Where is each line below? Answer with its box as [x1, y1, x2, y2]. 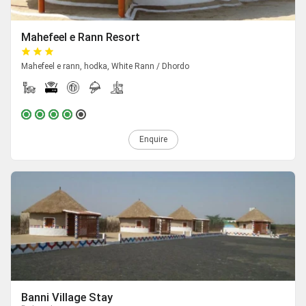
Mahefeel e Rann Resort [21, 31, 140, 44]
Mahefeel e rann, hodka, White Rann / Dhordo [21, 61, 189, 72]
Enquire [139, 135, 167, 145]
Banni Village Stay [21, 291, 113, 305]
